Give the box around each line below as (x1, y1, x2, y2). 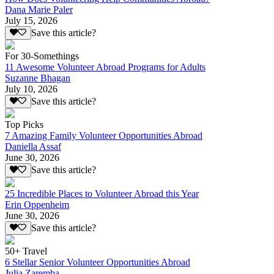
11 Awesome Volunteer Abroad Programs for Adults (5, 62, 206, 73)
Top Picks (5, 119, 43, 130)
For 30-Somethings (5, 51, 79, 62)
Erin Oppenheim (5, 199, 69, 210)
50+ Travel (5, 246, 47, 257)
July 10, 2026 (5, 84, 57, 95)
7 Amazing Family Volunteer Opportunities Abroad (5, 130, 202, 141)
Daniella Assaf (5, 141, 61, 152)
